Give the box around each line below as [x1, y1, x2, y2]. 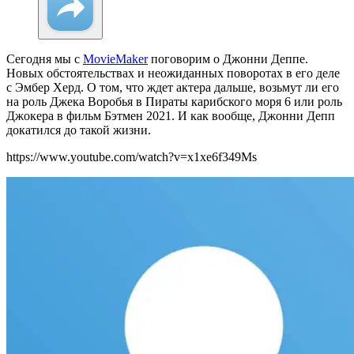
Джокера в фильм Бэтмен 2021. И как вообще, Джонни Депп [6, 109, 335, 123]
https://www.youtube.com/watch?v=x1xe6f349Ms [6, 150, 257, 164]
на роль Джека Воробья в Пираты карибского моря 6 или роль [6, 95, 342, 109]
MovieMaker [83, 52, 148, 66]
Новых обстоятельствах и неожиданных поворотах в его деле [6, 66, 340, 81]
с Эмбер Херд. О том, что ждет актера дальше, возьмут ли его [6, 81, 339, 95]
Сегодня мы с [6, 52, 83, 66]
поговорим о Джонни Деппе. [148, 52, 308, 66]
